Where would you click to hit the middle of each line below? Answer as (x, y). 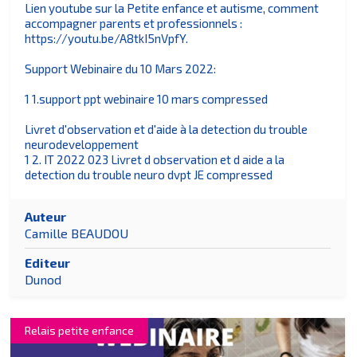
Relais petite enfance (80, 330)
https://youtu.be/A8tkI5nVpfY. (107, 39)
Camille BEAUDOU (77, 233)
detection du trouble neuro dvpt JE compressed (149, 175)
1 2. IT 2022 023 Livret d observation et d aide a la (155, 160)
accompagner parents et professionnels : (134, 24)
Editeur (48, 263)
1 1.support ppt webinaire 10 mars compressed (147, 99)
